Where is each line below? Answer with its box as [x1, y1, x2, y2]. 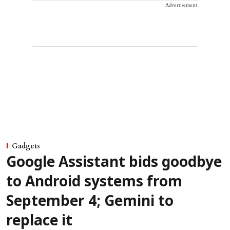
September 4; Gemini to [6, 194, 174, 212]
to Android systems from [6, 174, 182, 192]
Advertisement [165, 2, 197, 9]
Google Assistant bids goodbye [6, 155, 222, 172]
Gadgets [12, 141, 40, 151]
